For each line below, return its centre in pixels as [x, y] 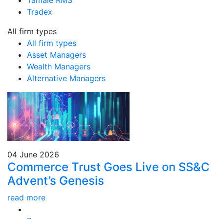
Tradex [40, 12]
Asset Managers [56, 55]
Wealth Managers [59, 66]
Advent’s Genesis [56, 181]
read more [26, 197]
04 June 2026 [33, 154]
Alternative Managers [66, 78]
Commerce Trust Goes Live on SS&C [109, 167]
